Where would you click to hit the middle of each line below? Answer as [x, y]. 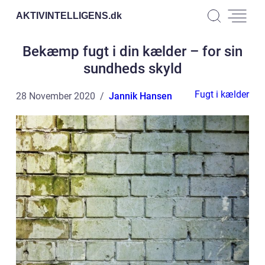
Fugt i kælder [222, 94]
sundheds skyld [132, 69]
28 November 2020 [56, 96]
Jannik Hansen [140, 96]
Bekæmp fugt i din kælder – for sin [132, 51]
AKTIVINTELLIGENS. [63, 15]
